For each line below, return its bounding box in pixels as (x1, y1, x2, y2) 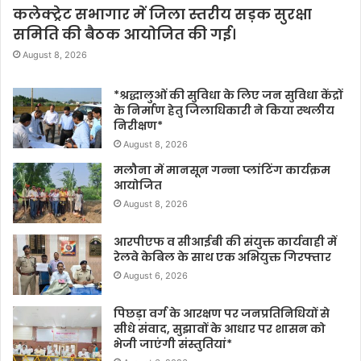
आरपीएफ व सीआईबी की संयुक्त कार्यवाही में (114, 234, 337, 251)
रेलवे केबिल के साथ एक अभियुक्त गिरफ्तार (114, 249, 331, 266)
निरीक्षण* (114, 118, 163, 135)
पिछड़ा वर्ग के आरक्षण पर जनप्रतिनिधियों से (114, 305, 330, 322)
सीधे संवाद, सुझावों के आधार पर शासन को (114, 321, 326, 338)
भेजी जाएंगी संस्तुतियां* (114, 336, 232, 353)
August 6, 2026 (123, 270, 188, 282)
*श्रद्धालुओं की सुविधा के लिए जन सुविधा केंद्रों (114, 87, 342, 104)
